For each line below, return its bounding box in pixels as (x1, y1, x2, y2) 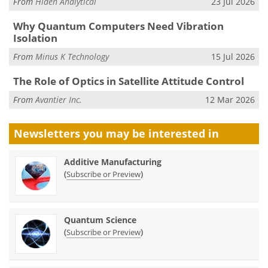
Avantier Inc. (35, 94, 82, 106)
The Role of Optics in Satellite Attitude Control (13, 74, 244, 88)
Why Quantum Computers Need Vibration (13, 19, 224, 33)
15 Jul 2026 (211, 51, 255, 63)
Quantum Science (64, 214, 136, 226)
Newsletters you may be (14, 126, 148, 141)
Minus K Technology (35, 51, 109, 63)
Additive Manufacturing (64, 156, 162, 168)
